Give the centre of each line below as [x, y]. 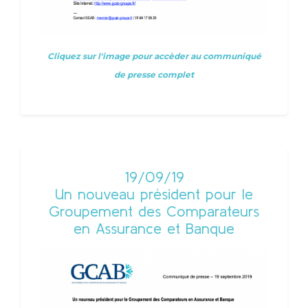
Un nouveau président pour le [154, 194]
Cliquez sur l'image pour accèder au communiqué [154, 56]
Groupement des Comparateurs [154, 211]
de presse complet [154, 75]
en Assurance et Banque [154, 229]
